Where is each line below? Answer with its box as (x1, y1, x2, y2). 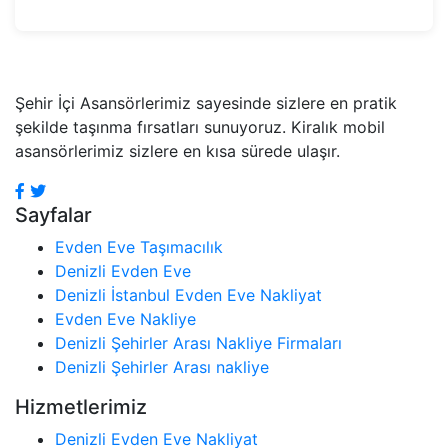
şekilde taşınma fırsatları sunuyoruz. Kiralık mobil (15, 116, 385, 137)
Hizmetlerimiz (15, 394, 147, 419)
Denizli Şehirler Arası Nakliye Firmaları (55, 332, 342, 353)
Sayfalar (15, 202, 92, 227)
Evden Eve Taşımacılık (55, 236, 223, 257)
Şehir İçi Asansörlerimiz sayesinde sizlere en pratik (15, 92, 397, 113)
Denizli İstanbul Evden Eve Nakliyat (55, 284, 322, 305)
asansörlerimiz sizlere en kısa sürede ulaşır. (15, 140, 340, 161)
